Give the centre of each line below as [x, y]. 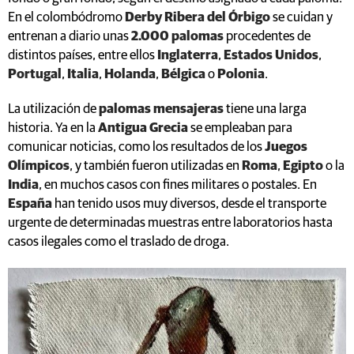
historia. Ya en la [53, 128]
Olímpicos [39, 166]
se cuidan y [301, 17]
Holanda [130, 74]
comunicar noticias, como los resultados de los [136, 147]
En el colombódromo [66, 17]
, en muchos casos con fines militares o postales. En [178, 185]
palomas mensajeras [161, 109]
